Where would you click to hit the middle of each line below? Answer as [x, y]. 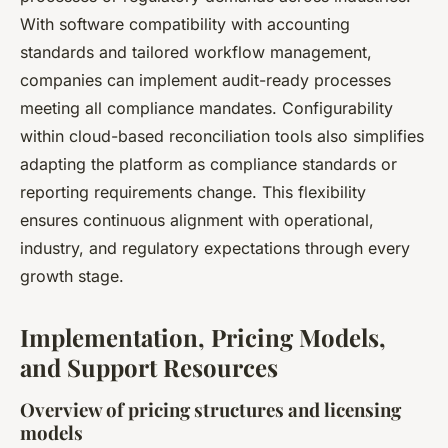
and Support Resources [149, 366]
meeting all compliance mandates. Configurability [206, 107]
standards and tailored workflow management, [196, 51]
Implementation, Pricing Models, [203, 336]
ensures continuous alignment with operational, [197, 219]
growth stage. [72, 275]
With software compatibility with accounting [185, 23]
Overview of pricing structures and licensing [210, 409]
